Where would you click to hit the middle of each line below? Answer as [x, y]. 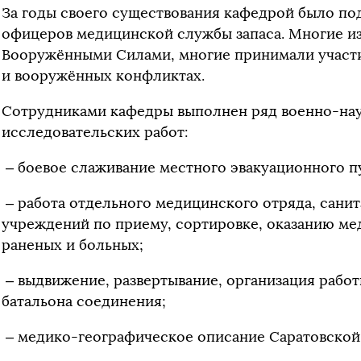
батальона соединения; [84, 301]
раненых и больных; [73, 245]
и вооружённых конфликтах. [103, 75]
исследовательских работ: [95, 132]
